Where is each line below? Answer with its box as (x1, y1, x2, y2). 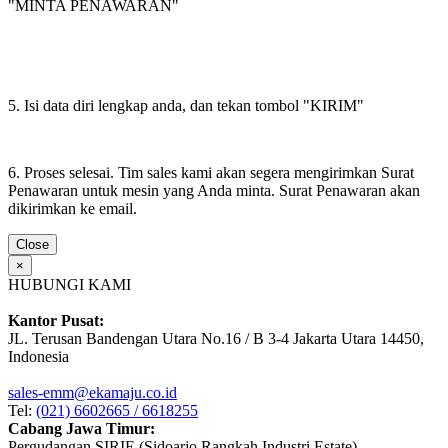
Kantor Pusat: (8, 311, 104, 329)
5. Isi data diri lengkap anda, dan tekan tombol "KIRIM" (8, 97, 364, 115)
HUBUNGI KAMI (8, 275, 131, 293)
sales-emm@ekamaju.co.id (8, 383, 177, 401)
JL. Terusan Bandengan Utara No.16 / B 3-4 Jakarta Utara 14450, (8, 329, 424, 347)
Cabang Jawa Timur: (8, 419, 155, 437)
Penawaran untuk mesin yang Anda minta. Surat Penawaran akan (8, 182, 420, 200)
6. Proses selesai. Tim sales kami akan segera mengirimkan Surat (8, 164, 414, 182)
